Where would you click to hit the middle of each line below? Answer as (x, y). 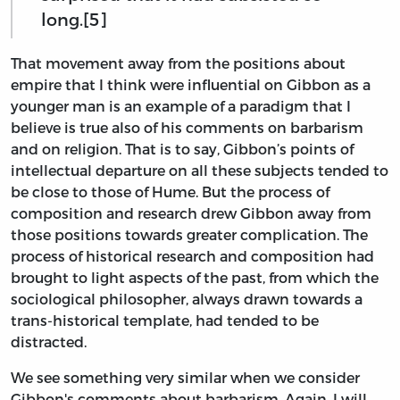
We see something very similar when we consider (185, 377)
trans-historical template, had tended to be (165, 320)
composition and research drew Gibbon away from (191, 212)
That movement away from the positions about (178, 62)
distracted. (49, 341)
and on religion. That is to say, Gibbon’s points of (182, 148)
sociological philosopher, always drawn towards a (187, 298)
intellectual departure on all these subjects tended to (200, 170)
